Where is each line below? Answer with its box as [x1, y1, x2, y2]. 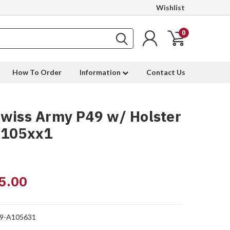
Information [80, 68, 122, 76]
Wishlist [156, 3, 185, 12]
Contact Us [146, 68, 185, 76]
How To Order [12, 68, 62, 76]
